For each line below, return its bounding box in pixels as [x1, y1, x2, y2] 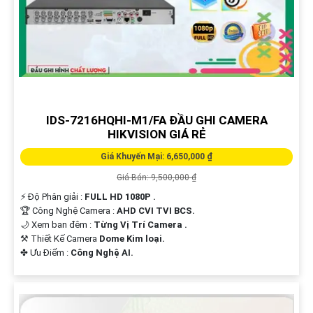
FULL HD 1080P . [84, 191, 156, 203]
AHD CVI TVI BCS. [116, 205, 195, 217]
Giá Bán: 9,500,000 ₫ [117, 173, 196, 183]
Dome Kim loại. [99, 233, 165, 245]
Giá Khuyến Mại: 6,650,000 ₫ [101, 152, 212, 162]
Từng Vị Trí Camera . [93, 219, 187, 231]
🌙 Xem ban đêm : [20, 219, 94, 231]
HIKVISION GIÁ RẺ [107, 127, 206, 142]
